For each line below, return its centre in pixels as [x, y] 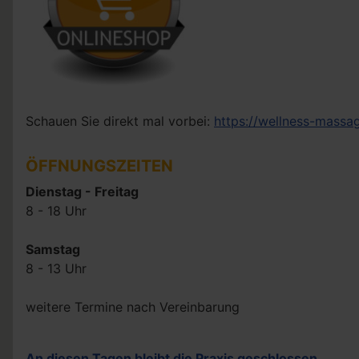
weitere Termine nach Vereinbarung [133, 307]
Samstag [53, 249]
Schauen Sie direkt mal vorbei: [120, 121]
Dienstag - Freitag [82, 192]
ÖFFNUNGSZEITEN [99, 166]
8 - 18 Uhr [56, 211]
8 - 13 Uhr [56, 268]
